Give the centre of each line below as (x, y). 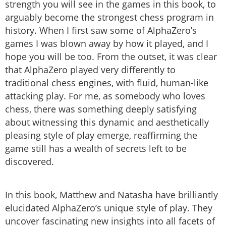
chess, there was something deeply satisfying (101, 109)
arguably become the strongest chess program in (109, 17)
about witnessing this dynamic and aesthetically (107, 122)
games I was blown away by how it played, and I (107, 44)
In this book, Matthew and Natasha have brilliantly (111, 195)
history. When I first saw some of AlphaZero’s (101, 31)
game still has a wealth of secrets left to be (96, 149)
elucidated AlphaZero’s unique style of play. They (109, 208)
